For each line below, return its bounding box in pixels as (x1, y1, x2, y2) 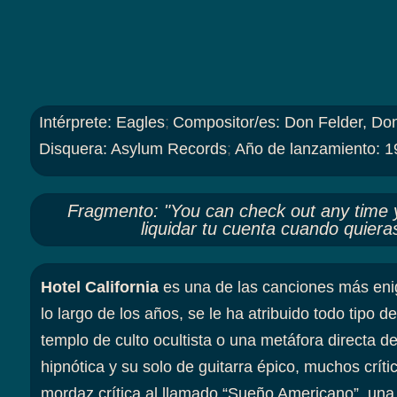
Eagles (115, 113, 165, 131)
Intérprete (38, 113, 107, 131)
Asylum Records (110, 139, 227, 158)
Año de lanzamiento (234, 139, 376, 158)
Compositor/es (172, 113, 276, 131)
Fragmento (67, 200, 154, 221)
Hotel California (40, 278, 159, 297)
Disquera (38, 139, 103, 158)
